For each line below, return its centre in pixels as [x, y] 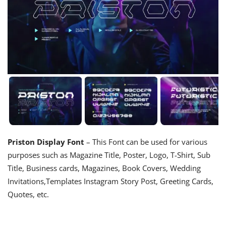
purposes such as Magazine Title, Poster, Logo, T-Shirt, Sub [109, 155]
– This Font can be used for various [146, 142]
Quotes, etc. [28, 194]
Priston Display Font [46, 142]
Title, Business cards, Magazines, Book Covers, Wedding [104, 168]
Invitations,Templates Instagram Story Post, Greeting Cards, [110, 181]
